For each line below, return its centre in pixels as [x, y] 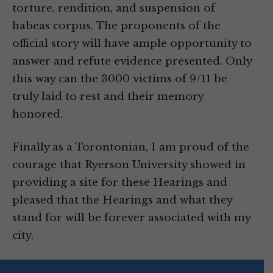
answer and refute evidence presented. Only [132, 62]
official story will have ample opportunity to [132, 44]
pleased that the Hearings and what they [122, 200]
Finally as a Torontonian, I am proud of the [131, 147]
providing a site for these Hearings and [120, 183]
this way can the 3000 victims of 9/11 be [120, 79]
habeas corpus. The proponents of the [116, 26]
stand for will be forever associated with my [131, 218]
